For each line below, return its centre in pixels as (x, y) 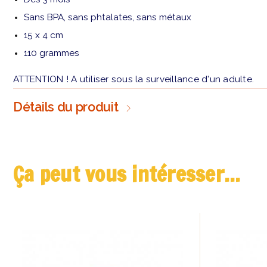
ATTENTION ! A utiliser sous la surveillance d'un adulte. (133, 80)
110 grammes (52, 53)
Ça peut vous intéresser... (127, 174)
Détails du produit (66, 107)
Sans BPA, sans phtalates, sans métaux (108, 18)
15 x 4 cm (45, 35)
